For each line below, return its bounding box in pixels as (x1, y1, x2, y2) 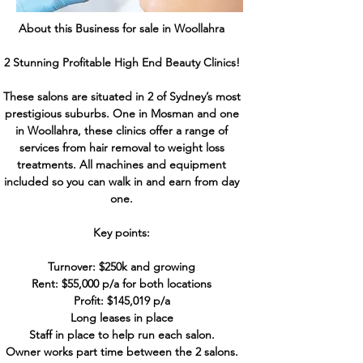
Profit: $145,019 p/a (73, 293, 170, 308)
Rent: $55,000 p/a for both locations (32, 276, 211, 291)
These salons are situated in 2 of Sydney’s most (2, 89, 241, 104)
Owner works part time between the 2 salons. (5, 344, 238, 359)
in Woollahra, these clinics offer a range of (15, 123, 228, 138)
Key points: (93, 225, 150, 240)
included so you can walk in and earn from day (4, 174, 239, 189)
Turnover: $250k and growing (48, 259, 195, 274)
